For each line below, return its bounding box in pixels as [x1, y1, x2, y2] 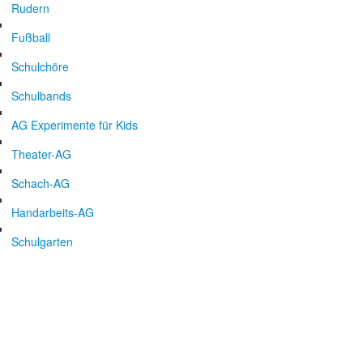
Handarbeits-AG [11, 204, 94, 220]
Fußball [11, 29, 50, 45]
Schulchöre [11, 58, 69, 75]
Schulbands [11, 88, 71, 104]
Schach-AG [11, 175, 70, 191]
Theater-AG [11, 146, 71, 162]
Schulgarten [11, 233, 73, 250]
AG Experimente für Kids [11, 117, 138, 133]
